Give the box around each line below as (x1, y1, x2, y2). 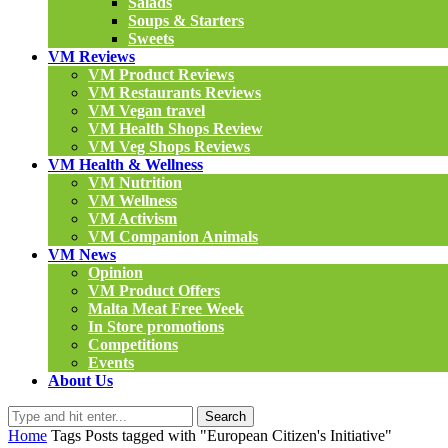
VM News (48, 246, 116, 263)
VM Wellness (88, 192, 177, 209)
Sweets (128, 30, 174, 47)
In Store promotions (88, 318, 224, 335)
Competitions (88, 336, 178, 353)
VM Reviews (48, 48, 135, 65)
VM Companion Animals (88, 228, 258, 245)
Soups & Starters (128, 12, 244, 29)
